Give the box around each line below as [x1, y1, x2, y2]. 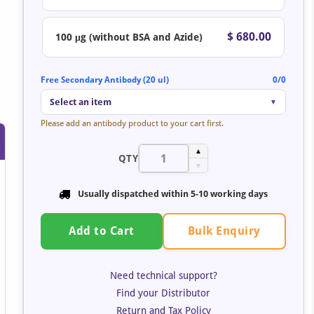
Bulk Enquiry [187, 224, 261, 238]
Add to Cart [69, 224, 135, 238]
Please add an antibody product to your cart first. [41, 118, 224, 128]
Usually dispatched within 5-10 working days [78, 189, 268, 199]
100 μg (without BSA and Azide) [55, 31, 203, 43]
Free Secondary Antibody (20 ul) [41, 75, 169, 85]
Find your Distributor [116, 287, 210, 299]
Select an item [50, 97, 111, 107]
